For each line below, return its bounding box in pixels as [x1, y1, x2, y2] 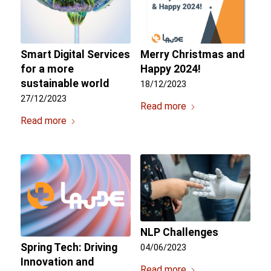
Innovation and [20, 255, 94, 268]
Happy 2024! [140, 63, 201, 76]
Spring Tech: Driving [20, 241, 117, 253]
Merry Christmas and [140, 48, 244, 61]
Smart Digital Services [20, 48, 130, 61]
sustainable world [20, 77, 109, 90]
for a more [20, 63, 74, 76]
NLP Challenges [140, 226, 218, 238]
